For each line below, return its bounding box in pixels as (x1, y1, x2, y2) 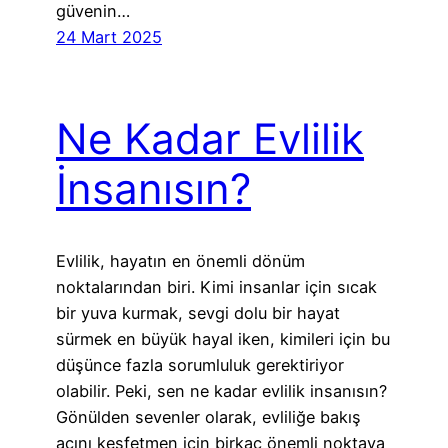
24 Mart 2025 (56, 26, 162, 47)
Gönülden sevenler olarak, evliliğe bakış (56, 407, 361, 428)
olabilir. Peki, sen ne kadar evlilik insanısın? (56, 381, 387, 402)
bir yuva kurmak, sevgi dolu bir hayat (56, 303, 340, 324)
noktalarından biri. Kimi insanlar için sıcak (56, 277, 377, 298)
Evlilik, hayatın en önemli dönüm (56, 251, 305, 272)
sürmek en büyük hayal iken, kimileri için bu (56, 329, 390, 350)
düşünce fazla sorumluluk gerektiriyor (56, 355, 344, 376)
